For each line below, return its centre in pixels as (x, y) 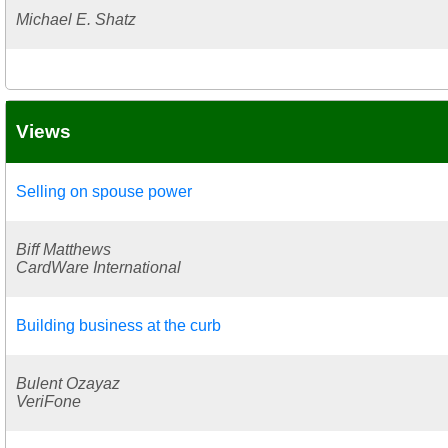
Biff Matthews (63, 249)
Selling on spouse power (104, 191)
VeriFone (48, 401)
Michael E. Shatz (76, 19)
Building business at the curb (118, 325)
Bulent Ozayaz (68, 383)
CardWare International (98, 267)
